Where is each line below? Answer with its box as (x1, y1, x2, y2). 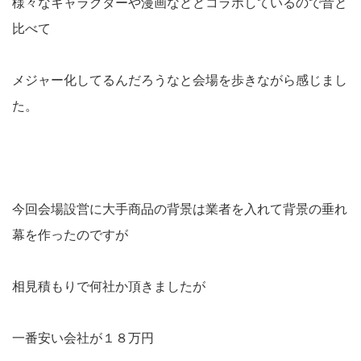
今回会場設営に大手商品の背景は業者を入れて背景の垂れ (12, 202, 347, 217)
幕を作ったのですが (12, 228, 128, 243)
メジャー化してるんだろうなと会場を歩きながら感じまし (12, 73, 347, 88)
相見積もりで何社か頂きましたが (12, 280, 205, 294)
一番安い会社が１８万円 (12, 331, 154, 346)
